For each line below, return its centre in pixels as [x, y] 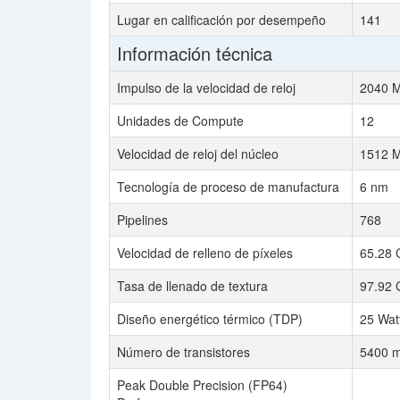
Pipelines [142, 220]
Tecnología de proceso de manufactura [228, 187]
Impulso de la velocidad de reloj [206, 87]
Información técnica [195, 53]
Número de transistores [183, 352]
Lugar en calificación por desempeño [221, 20]
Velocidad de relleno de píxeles [205, 253]
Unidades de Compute [180, 121]
